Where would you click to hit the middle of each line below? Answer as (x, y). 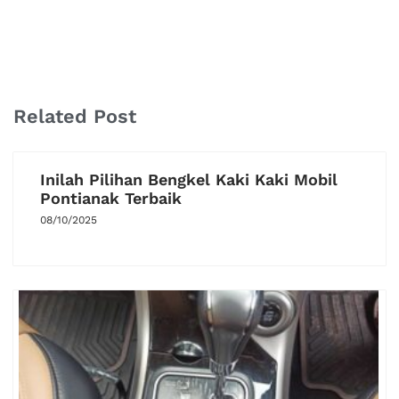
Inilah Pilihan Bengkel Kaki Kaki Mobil (189, 179)
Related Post (75, 116)
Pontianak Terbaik (111, 198)
